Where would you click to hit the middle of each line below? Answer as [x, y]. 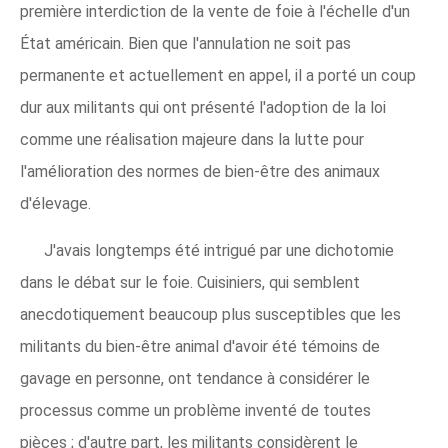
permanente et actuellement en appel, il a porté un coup [218, 75]
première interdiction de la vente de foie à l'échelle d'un [215, 11]
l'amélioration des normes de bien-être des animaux [200, 171]
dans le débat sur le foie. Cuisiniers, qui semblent [190, 282]
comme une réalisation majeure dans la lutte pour [192, 139]
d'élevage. [55, 203]
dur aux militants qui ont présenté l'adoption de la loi [203, 107]
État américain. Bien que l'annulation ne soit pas [185, 43]
